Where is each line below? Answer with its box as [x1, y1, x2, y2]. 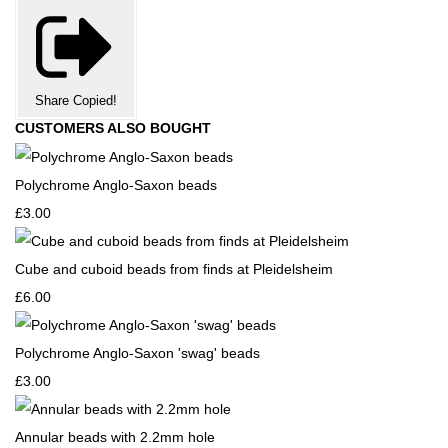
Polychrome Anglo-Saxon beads [15, 177, 217, 193]
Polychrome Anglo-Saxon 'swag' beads [15, 345, 260, 361]
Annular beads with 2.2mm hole [15, 429, 215, 445]
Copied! [73, 93, 117, 108]
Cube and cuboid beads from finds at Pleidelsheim [15, 261, 333, 277]
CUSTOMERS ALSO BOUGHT [15, 120, 211, 136]
